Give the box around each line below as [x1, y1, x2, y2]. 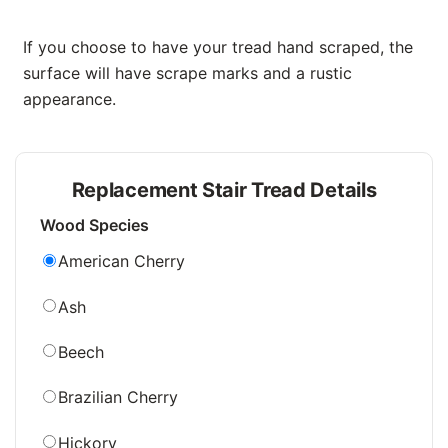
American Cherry [57, 251, 185, 272]
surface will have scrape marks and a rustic [23, 63, 352, 84]
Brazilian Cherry [57, 387, 178, 408]
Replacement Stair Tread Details [71, 178, 377, 203]
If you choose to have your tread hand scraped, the [23, 37, 413, 58]
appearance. [23, 89, 116, 110]
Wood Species [40, 215, 149, 236]
